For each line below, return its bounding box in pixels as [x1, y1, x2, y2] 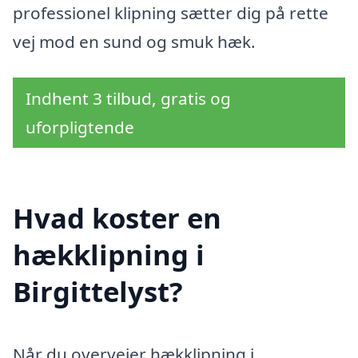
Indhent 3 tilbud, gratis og [26, 87, 231, 110]
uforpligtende [26, 116, 134, 139]
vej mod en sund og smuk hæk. [13, 30, 256, 53]
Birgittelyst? [13, 272, 183, 311]
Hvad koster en [13, 199, 221, 237]
